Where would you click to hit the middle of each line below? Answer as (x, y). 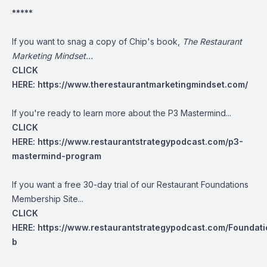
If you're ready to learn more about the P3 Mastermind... (122, 113)
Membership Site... (48, 199)
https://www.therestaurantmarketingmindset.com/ (143, 84)
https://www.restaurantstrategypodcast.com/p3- (140, 142)
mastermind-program (57, 156)
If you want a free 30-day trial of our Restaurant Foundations (130, 184)
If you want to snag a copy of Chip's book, (97, 41)
